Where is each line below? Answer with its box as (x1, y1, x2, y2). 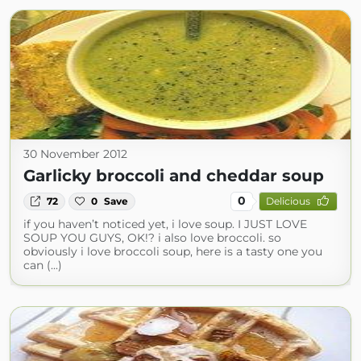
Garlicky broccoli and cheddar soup (23, 165, 324, 185)
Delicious (265, 195, 310, 208)
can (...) (23, 257, 62, 272)
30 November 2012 (23, 146, 127, 161)
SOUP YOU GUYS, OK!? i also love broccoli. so (23, 230, 281, 245)
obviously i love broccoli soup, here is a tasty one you (23, 243, 322, 259)
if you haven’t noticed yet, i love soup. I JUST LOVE (23, 216, 307, 231)
